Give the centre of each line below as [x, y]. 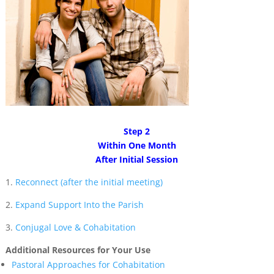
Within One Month [137, 145]
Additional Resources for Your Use [78, 250]
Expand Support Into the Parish [79, 205]
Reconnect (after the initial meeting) [89, 182]
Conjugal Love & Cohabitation [75, 227]
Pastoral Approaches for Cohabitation [88, 265]
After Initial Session [137, 159]
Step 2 [137, 131]
